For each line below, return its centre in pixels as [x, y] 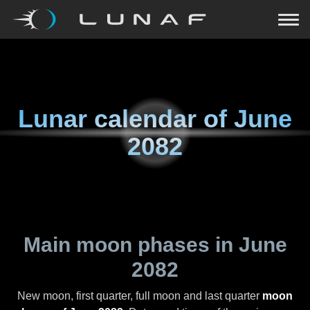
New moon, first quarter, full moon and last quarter [140, 296]
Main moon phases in [131, 245]
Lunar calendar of [126, 119]
